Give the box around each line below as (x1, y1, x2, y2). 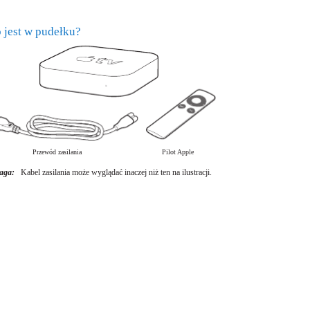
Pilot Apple (162, 148, 194, 156)
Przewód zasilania (33, 148, 82, 156)
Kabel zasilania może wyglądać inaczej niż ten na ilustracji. (21, 167, 212, 177)
